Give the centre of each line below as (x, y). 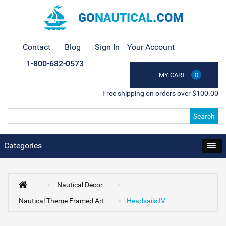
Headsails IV (146, 201)
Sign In (107, 47)
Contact (37, 47)
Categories (23, 146)
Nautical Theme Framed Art (62, 201)
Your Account (151, 47)
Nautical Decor (80, 185)
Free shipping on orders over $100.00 (160, 93)
